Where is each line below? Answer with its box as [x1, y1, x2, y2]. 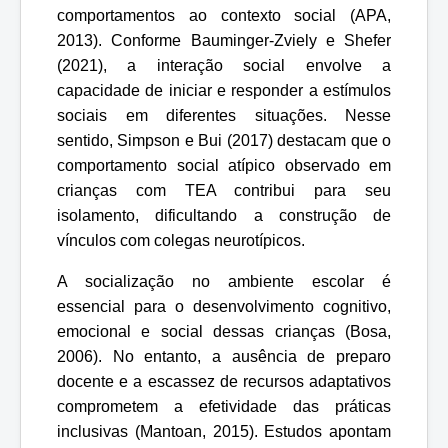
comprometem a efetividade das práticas [57, 397, 391, 415]
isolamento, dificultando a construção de [57, 206, 391, 224]
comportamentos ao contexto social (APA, [57, 6, 391, 24]
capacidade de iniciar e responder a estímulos [57, 81, 391, 99]
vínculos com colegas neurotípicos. [57, 231, 305, 249]
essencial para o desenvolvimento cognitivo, [57, 297, 391, 315]
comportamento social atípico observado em [57, 156, 391, 174]
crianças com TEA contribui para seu [57, 181, 391, 199]
